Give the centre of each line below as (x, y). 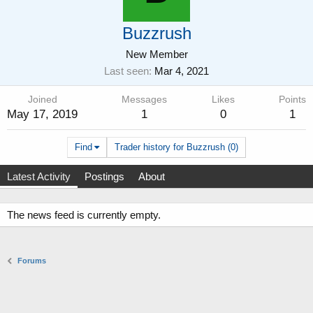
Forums (32, 261)
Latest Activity (39, 177)
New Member (156, 54)
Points (292, 100)
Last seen (126, 71)
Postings (104, 177)
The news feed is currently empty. (84, 215)
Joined (42, 100)
